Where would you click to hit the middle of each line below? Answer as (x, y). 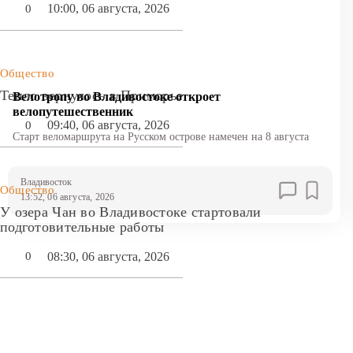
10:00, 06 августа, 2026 (109, 9)
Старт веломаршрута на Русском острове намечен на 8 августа (161, 136)
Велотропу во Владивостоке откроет (117, 96)
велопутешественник (73, 111)
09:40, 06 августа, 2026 (109, 125)
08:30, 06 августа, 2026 (109, 256)
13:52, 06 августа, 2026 (68, 197)
